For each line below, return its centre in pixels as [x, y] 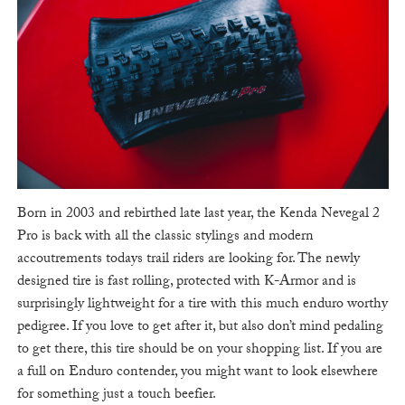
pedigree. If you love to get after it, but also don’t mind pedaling [200, 328]
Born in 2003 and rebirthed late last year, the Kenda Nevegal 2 [198, 215]
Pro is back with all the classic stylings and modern [165, 238]
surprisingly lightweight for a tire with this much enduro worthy [202, 306]
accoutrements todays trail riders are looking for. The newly [188, 260]
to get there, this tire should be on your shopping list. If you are [199, 351]
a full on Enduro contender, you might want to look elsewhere [197, 373]
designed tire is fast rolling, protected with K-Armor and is [186, 283]
